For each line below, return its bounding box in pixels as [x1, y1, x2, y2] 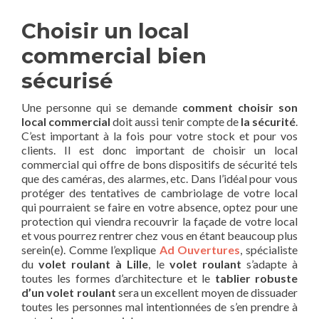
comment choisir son [182, 100, 298, 114]
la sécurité [240, 114, 296, 128]
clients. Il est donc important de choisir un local [21, 142, 298, 157]
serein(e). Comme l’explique [21, 242, 159, 256]
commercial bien [21, 43, 206, 68]
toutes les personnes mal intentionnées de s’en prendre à [21, 299, 298, 313]
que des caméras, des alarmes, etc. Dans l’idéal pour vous [21, 171, 298, 185]
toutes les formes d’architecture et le [21, 271, 215, 285]
